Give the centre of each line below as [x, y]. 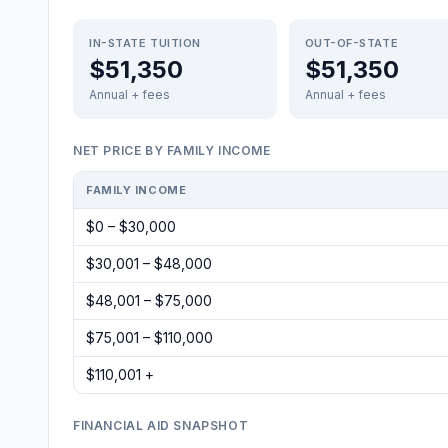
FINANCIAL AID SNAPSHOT [161, 425]
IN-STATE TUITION [145, 43]
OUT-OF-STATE [351, 43]
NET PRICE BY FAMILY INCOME [172, 150]
